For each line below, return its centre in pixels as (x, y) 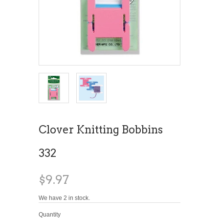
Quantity (50, 214)
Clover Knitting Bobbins (101, 129)
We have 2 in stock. (64, 198)
